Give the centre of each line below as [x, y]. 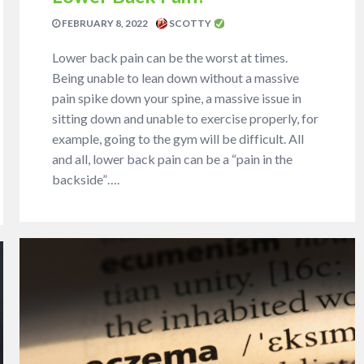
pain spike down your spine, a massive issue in [177, 98]
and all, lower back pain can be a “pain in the [173, 159]
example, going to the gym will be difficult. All [178, 139]
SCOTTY [191, 24]
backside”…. [86, 180]
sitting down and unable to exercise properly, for [186, 119]
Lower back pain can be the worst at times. [170, 58]
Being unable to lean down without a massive [176, 78]
